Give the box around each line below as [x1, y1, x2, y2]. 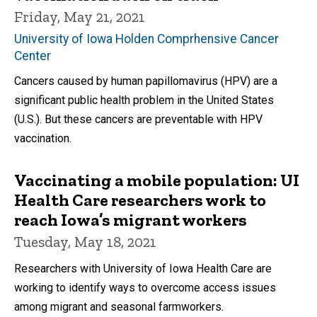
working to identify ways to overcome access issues [14, 281, 276, 295]
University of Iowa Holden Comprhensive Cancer [14, 32, 279, 47]
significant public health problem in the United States [14, 93, 274, 108]
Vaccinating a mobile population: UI [14, 170, 299, 191]
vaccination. [14, 132, 71, 146]
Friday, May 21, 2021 [14, 8, 145, 26]
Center [14, 49, 51, 64]
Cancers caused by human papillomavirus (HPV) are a [14, 74, 277, 88]
